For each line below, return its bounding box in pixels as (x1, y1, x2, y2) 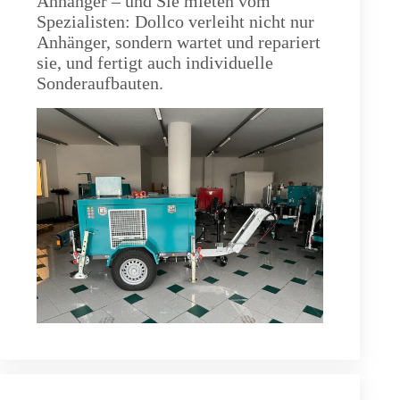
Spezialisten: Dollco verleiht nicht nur (37, 12, 314, 32)
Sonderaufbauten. (37, 73, 163, 94)
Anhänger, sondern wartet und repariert (37, 32, 321, 53)
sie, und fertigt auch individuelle (37, 53, 273, 73)
